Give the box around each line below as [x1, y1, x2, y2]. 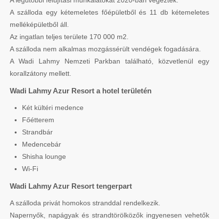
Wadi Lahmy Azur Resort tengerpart [10, 182, 132, 191]
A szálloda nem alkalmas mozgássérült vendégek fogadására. [10, 45, 201, 53]
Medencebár [22, 140, 61, 149]
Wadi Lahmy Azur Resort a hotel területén [10, 87, 152, 95]
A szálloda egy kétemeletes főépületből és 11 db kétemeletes [10, 8, 209, 17]
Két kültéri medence [22, 104, 84, 112]
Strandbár [22, 128, 53, 136]
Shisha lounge [22, 153, 66, 161]
